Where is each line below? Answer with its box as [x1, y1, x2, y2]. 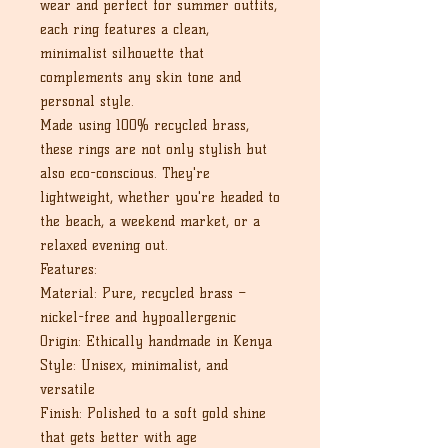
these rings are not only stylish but [40, 141, 267, 158]
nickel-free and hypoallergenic [40, 309, 236, 326]
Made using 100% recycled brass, [40, 117, 249, 134]
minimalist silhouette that [40, 45, 204, 62]
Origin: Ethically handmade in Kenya [40, 333, 272, 350]
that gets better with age [40, 429, 197, 446]
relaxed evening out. [40, 237, 168, 254]
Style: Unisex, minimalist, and [40, 357, 228, 374]
